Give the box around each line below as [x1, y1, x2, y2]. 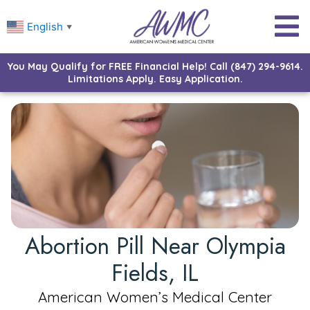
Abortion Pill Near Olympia [24, 229, 286, 262]
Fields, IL [111, 256, 199, 289]
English [27, 19, 63, 33]
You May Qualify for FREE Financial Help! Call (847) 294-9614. [7, 60, 303, 73]
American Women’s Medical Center [38, 287, 272, 306]
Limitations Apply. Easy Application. [67, 72, 243, 85]
